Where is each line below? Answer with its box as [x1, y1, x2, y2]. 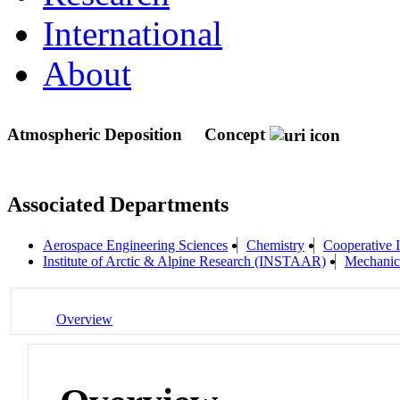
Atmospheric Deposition [7, 124, 187, 144]
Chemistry [246, 237, 304, 254]
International [43, 13, 222, 53]
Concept [204, 124, 265, 144]
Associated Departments [7, 193, 229, 217]
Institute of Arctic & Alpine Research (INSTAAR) [43, 254, 326, 270]
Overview [56, 311, 112, 327]
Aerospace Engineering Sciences [43, 237, 228, 254]
